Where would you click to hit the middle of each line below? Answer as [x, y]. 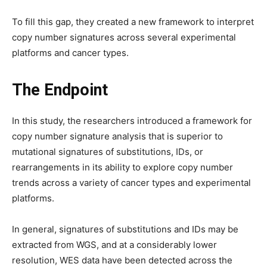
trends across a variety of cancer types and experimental [131, 183]
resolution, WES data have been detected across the [122, 260]
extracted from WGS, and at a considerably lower [114, 245]
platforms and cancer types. [72, 53]
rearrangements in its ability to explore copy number [122, 167]
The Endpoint [60, 90]
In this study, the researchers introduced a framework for [132, 121]
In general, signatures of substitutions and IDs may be [125, 229]
